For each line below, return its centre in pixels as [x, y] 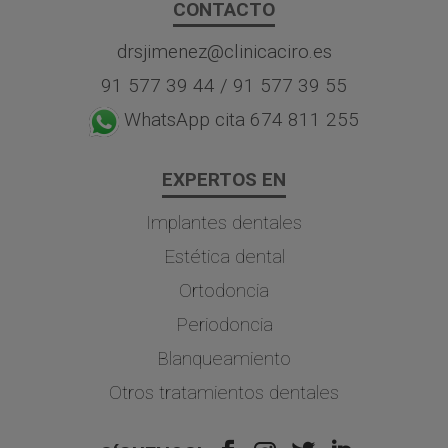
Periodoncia [224, 324]
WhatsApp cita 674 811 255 [241, 120]
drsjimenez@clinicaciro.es [224, 52]
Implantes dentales [224, 222]
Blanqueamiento [224, 358]
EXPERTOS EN [224, 180]
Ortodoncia [224, 290]
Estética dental [224, 256]
